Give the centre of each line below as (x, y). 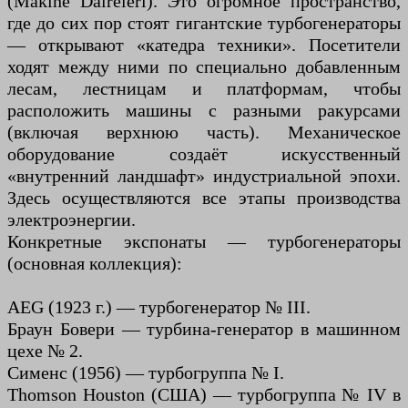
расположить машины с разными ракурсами (204, 110)
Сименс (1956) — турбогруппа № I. (146, 372)
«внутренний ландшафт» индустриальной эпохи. (204, 175)
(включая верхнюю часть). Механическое (204, 132)
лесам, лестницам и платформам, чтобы (204, 88)
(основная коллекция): (95, 263)
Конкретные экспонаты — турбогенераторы (204, 241)
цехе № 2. (45, 350)
